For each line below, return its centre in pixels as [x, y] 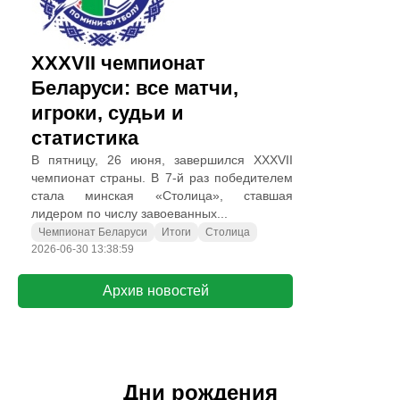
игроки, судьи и [108, 113]
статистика [85, 138]
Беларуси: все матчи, [135, 88]
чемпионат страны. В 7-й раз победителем [162, 178]
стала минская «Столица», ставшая [162, 196]
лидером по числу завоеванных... [129, 213]
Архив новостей [155, 291]
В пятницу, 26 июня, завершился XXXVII [162, 160]
